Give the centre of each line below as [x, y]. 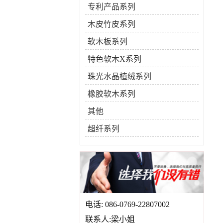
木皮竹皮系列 [111, 24]
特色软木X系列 [114, 59]
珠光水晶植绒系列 [119, 76]
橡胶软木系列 [111, 94]
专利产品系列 [111, 7]
